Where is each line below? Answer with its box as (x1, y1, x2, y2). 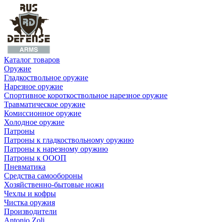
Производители (4, 207, 57, 216)
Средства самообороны (4, 171, 83, 180)
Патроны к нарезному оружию (4, 145, 108, 153)
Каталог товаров (4, 55, 60, 64)
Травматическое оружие (4, 100, 85, 109)
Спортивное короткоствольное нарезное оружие (4, 91, 167, 100)
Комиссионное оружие (4, 109, 81, 117)
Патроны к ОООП (4, 154, 66, 162)
